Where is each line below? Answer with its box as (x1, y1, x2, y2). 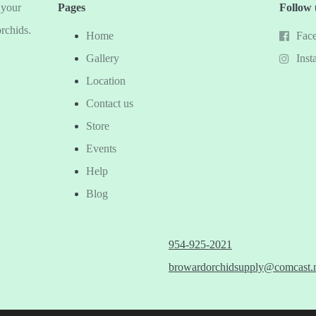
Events (86, 142, 117, 154)
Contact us (86, 97, 134, 109)
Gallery (86, 51, 120, 64)
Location (86, 74, 126, 87)
